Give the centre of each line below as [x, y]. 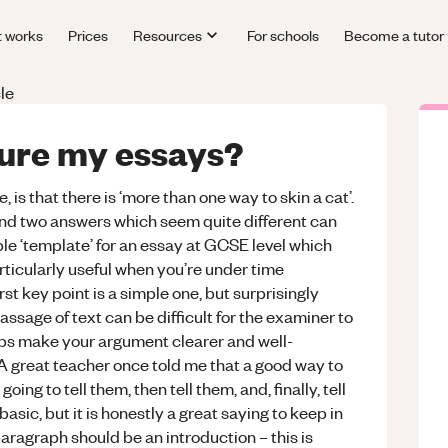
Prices [88, 34]
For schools [282, 34]
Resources [168, 34]
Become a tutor [393, 34]
